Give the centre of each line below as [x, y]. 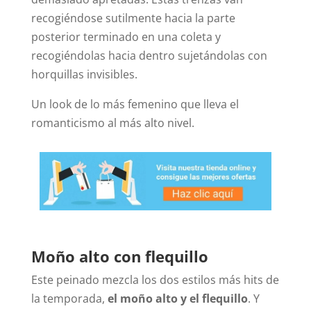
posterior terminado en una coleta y [126, 37]
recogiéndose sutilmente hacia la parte [133, 18]
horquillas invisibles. [84, 75]
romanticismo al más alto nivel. [112, 123]
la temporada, [69, 299]
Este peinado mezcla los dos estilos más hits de [155, 280]
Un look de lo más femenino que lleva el [135, 104]
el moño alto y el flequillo [177, 299]
